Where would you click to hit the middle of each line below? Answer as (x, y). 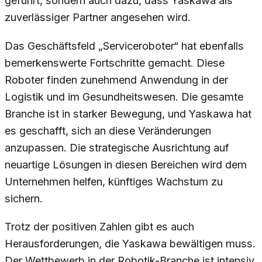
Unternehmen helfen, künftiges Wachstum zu (114, 181)
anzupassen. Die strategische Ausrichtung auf (117, 147)
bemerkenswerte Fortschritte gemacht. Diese (115, 63)
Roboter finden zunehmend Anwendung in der (116, 80)
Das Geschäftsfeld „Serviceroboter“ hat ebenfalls (124, 46)
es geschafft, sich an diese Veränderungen (108, 130)
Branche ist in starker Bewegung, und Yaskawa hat (128, 113)
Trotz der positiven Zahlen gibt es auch (99, 227)
